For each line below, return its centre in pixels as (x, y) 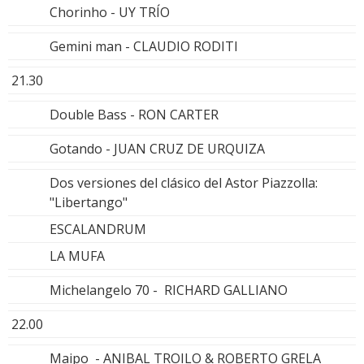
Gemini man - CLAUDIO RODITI (144, 46)
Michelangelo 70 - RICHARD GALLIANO (169, 290)
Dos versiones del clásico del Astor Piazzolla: (184, 182)
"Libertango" (89, 202)
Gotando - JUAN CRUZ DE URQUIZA (157, 148)
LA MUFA (77, 256)
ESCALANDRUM (98, 229)
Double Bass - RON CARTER (134, 114)
